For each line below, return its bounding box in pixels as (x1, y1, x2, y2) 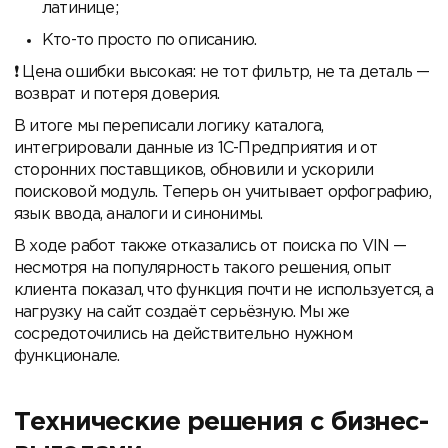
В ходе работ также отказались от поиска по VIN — (14, 238, 407, 254)
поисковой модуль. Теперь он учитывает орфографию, (14, 184, 431, 200)
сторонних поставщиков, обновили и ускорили (14, 162, 374, 178)
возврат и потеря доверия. (14, 86, 219, 102)
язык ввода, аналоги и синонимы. (14, 206, 263, 222)
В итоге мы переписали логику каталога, (14, 118, 324, 134)
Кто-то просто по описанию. (42, 32, 257, 48)
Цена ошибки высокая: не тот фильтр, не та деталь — (18, 64, 430, 80)
